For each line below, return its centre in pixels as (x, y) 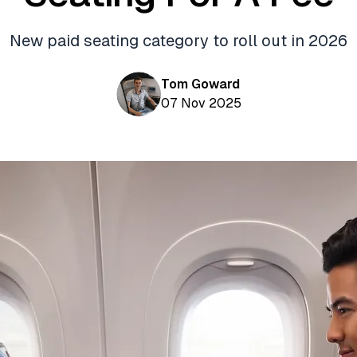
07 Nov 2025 (201, 104)
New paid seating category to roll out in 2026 (178, 41)
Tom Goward (200, 84)
